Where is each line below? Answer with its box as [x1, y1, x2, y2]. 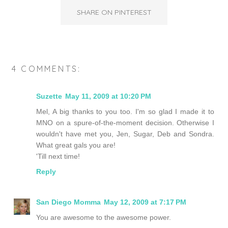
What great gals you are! [36, 140, 116, 149]
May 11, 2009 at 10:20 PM [65, 92, 151, 100]
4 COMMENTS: [12, 63, 81, 74]
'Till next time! [36, 152, 80, 160]
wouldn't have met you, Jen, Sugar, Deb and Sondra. [36, 129, 214, 138]
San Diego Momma [36, 197, 101, 206]
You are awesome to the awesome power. [36, 213, 171, 221]
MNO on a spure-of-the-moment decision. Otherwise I [36, 118, 214, 127]
